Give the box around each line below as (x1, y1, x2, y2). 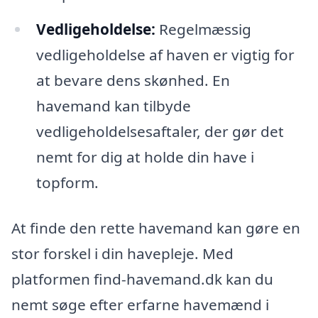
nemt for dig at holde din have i (35, 146, 254, 167)
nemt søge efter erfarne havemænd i (11, 294, 269, 314)
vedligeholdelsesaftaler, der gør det (35, 121, 284, 141)
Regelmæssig (155, 18, 251, 39)
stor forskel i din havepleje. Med (11, 243, 234, 263)
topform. (35, 172, 99, 192)
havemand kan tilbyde (35, 95, 191, 116)
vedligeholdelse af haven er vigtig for (35, 44, 295, 65)
